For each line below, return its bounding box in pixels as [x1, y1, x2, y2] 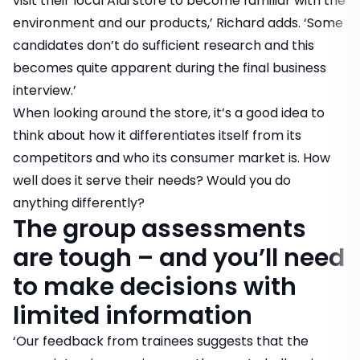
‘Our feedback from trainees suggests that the [13, 332, 309, 351]
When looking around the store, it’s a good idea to [13, 104, 325, 123]
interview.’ [13, 81, 76, 100]
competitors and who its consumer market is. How [13, 149, 330, 168]
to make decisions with [13, 270, 297, 305]
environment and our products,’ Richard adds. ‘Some [13, 14, 343, 33]
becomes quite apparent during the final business [13, 59, 326, 78]
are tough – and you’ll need [13, 241, 345, 276]
